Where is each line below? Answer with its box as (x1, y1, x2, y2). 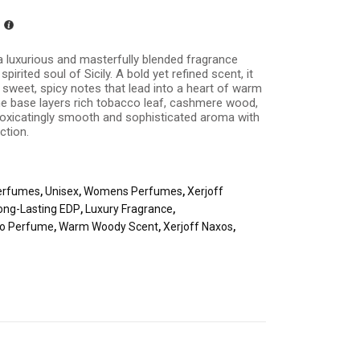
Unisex (45, 185, 80, 198)
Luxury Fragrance (85, 202, 174, 215)
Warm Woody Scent (59, 220, 159, 233)
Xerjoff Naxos (163, 220, 234, 233)
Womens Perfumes (84, 185, 183, 198)
